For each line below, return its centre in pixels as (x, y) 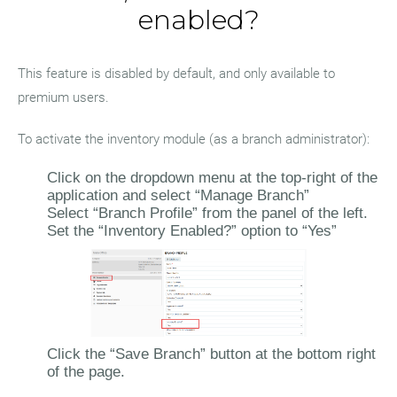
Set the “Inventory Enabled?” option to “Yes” (192, 231)
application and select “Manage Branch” (178, 195)
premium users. (63, 97)
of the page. (86, 372)
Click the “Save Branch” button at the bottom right (211, 354)
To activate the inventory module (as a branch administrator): (194, 139)
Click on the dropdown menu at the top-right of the (212, 178)
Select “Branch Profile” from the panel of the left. (207, 213)
